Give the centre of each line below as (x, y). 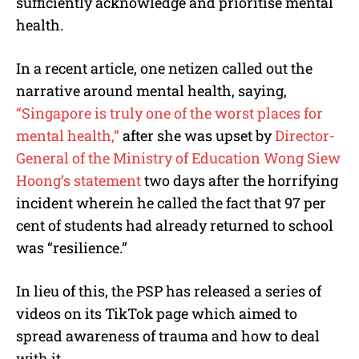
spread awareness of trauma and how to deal (168, 336)
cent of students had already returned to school (175, 226)
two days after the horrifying (240, 181)
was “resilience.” (72, 248)
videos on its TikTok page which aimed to (157, 314)
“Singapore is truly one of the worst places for (169, 113)
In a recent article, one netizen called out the (164, 69)
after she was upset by (197, 136)
